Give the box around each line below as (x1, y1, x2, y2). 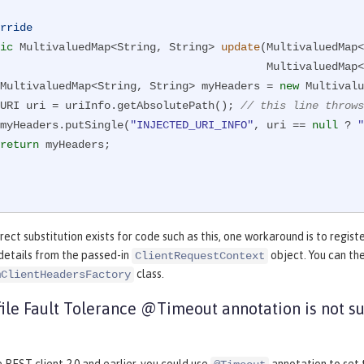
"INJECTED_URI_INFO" (130, 119, 253, 132)
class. (134, 267, 164, 281)
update (221, 41, 260, 54)
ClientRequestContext (135, 249, 265, 263)
